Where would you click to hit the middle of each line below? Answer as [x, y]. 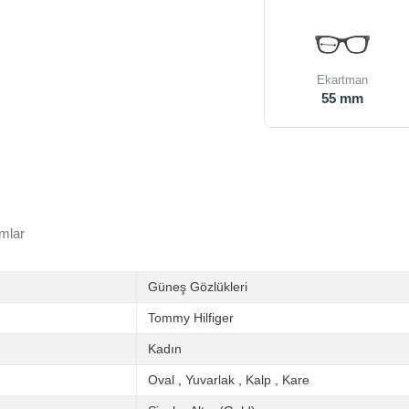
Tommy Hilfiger [191, 318]
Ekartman [343, 80]
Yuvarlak [210, 380]
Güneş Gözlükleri [198, 287]
